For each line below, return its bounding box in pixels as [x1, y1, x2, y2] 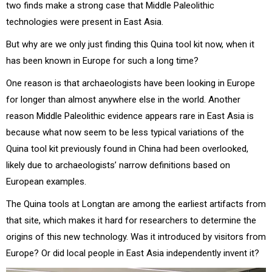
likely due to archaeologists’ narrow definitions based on [6, 160, 230, 171]
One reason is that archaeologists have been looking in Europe [6, 78, 255, 89]
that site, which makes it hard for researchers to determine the [6, 215, 256, 226]
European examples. [6, 176, 86, 188]
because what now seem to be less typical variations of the [6, 127, 244, 138]
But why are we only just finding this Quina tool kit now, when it [6, 39, 254, 50]
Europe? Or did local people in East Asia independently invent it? [6, 248, 259, 259]
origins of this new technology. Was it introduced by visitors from [6, 231, 266, 243]
